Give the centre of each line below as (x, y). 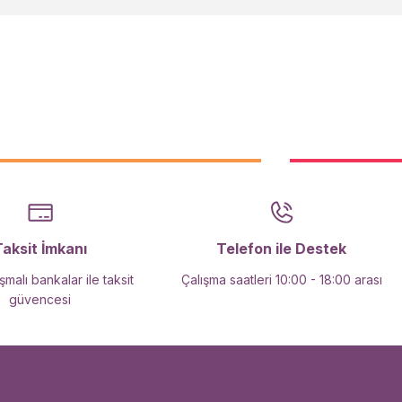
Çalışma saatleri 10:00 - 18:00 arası (281, 280)
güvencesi (40, 299)
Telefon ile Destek (282, 249)
